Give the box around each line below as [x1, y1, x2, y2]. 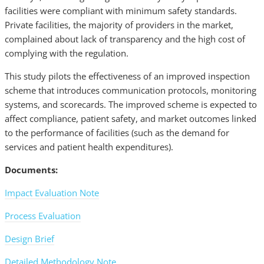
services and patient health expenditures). [5, 141, 173, 153]
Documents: [5, 164, 58, 176]
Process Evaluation [5, 210, 81, 222]
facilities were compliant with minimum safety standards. [5, 5, 237, 17]
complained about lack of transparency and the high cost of [5, 33, 245, 45]
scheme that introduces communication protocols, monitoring [5, 84, 256, 97]
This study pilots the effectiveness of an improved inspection [5, 70, 250, 82]
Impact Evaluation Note [5, 187, 99, 199]
